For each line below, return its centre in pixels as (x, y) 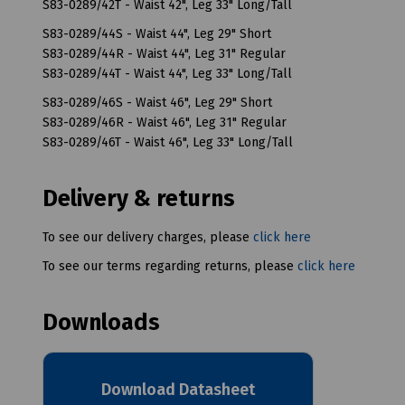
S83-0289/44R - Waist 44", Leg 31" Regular (164, 53)
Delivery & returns (139, 198)
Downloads (101, 322)
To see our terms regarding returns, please (170, 266)
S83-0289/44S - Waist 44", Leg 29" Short (157, 33)
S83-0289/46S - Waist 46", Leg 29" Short (157, 102)
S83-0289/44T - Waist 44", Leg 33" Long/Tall (167, 73)
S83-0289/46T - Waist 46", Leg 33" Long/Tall (168, 142)
